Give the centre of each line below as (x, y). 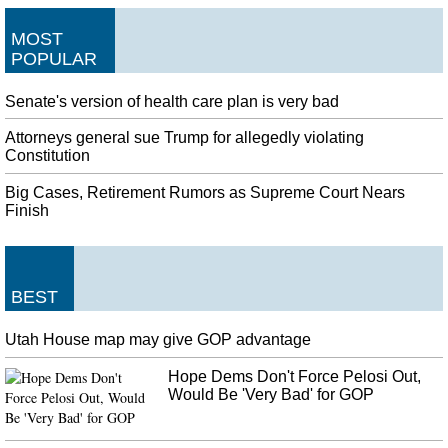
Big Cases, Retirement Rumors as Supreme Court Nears (205, 193)
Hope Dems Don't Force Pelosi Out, (295, 376)
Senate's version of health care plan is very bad (172, 101)
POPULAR (54, 58)
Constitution (47, 156)
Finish (27, 211)
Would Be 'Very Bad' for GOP (271, 394)
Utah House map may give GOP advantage (158, 339)
